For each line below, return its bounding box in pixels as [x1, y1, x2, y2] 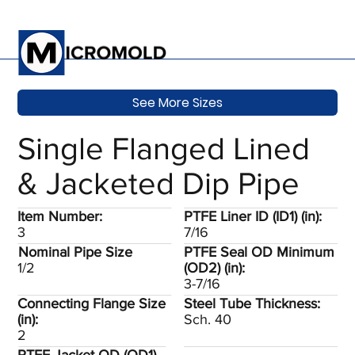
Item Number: [17, 208, 103, 224]
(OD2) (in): [183, 260, 245, 276]
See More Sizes [132, 93, 223, 112]
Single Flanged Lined [17, 131, 311, 166]
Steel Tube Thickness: [183, 296, 320, 311]
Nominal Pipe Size [18, 244, 133, 260]
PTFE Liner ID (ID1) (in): [183, 208, 322, 224]
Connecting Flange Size [17, 296, 166, 311]
